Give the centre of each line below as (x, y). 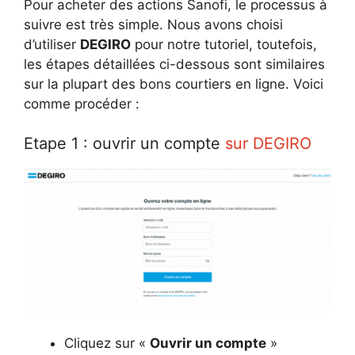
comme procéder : (82, 103)
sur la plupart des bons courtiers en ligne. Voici (174, 84)
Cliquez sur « (107, 343)
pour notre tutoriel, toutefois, (224, 44)
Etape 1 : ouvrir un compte (124, 143)
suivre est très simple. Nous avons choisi (153, 24)
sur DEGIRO (268, 143)
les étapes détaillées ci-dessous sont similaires (174, 64)
